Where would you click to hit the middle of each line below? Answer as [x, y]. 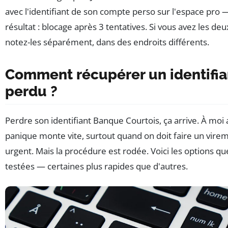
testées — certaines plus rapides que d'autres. [96, 166]
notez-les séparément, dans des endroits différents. [107, 42]
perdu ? [31, 91]
